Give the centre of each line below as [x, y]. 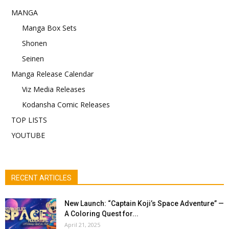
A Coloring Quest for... [101, 213]
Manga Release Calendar [52, 74]
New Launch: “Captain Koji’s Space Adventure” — [144, 203]
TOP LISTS [29, 120]
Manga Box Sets [49, 28]
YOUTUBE [28, 135]
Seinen [33, 58]
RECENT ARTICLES [41, 178]
